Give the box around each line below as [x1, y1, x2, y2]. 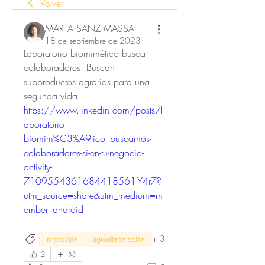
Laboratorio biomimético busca [24, 47, 146, 60]
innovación [45, 234, 78, 244]
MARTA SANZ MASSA [45, 22, 134, 35]
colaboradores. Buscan [24, 61, 115, 74]
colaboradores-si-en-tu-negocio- [24, 146, 144, 159]
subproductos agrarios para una [24, 75, 150, 88]
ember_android [24, 203, 83, 216]
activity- [24, 160, 52, 173]
